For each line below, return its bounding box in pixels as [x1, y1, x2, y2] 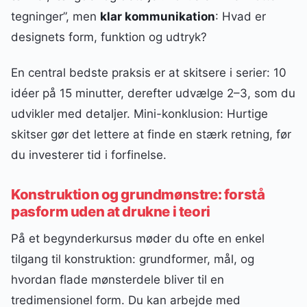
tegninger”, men [11, 9, 100, 23]
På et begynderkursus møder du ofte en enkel [11, 232, 265, 246]
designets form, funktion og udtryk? [11, 29, 207, 44]
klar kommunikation [100, 9, 215, 23]
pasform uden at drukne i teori [11, 203, 210, 221]
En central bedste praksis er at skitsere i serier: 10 [11, 65, 286, 79]
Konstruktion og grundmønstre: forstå [11, 186, 265, 204]
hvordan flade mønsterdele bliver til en [11, 273, 224, 287]
